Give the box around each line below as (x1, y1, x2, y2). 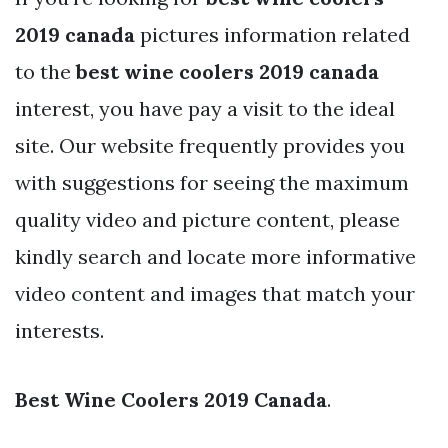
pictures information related (135, 21, 410, 47)
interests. (15, 317, 104, 343)
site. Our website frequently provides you (15, 132, 405, 158)
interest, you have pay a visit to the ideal (15, 95, 395, 121)
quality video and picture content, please (15, 206, 400, 232)
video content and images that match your (15, 280, 415, 306)
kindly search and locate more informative (15, 243, 416, 269)
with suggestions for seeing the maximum (15, 169, 409, 195)
